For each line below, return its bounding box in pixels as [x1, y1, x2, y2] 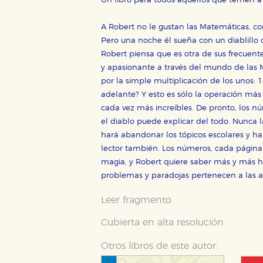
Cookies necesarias [139, 177, 214, 186]
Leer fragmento [101, 195, 171, 205]
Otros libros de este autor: [101, 241, 218, 251]
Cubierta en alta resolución [101, 218, 224, 228]
